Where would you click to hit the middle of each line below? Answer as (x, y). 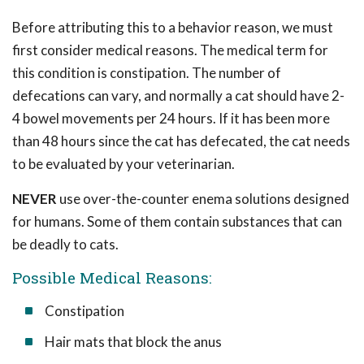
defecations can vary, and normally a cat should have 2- (178, 95)
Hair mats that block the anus (133, 342)
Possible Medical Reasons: (112, 277)
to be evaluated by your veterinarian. (123, 164)
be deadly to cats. (65, 244)
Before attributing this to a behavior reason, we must (173, 27)
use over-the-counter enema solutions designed (203, 199)
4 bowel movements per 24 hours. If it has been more (171, 118)
